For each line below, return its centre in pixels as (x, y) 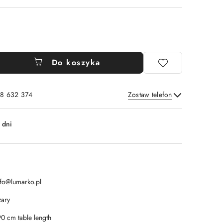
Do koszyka (76, 62)
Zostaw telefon (150, 95)
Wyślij (159, 108)
